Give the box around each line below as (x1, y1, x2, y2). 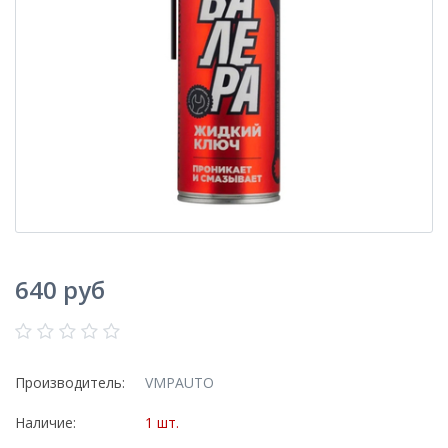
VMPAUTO (145, 372, 214, 392)
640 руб (15, 272, 105, 306)
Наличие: (15, 412, 76, 432)
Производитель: (15, 372, 125, 392)
